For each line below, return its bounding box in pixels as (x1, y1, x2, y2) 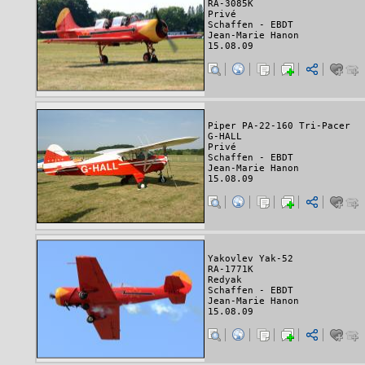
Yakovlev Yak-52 (208, 253, 293, 265)
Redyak (208, 275, 242, 286)
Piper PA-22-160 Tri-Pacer (208, 121, 350, 132)
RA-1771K (208, 264, 253, 275)
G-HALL (208, 131, 242, 143)
